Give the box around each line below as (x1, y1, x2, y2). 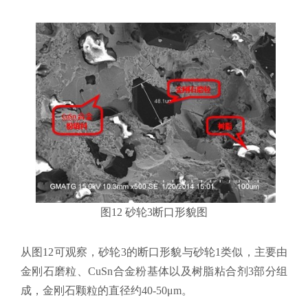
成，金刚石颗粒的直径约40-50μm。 (21, 284, 192, 296)
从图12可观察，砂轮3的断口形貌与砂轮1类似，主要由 (21, 245, 287, 258)
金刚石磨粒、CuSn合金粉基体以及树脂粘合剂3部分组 (21, 265, 287, 277)
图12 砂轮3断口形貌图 (100, 206, 208, 218)
